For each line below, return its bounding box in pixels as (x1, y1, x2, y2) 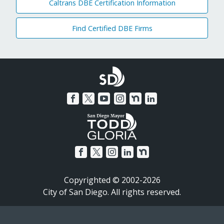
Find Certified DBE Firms (71, 23, 152, 33)
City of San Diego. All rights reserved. (43, 186, 181, 198)
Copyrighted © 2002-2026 (63, 174, 160, 186)
